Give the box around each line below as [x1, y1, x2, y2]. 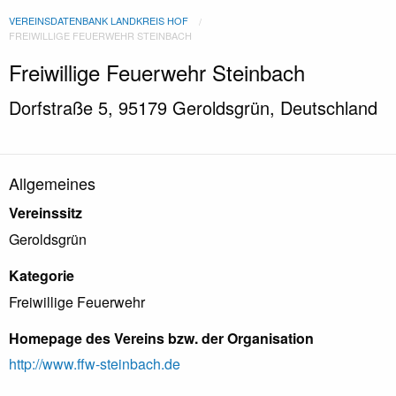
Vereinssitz [9, 202, 82, 223]
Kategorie [9, 264, 74, 286]
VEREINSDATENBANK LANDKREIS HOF [9, 13, 188, 27]
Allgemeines [9, 171, 95, 194]
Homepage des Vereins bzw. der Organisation [9, 327, 314, 348]
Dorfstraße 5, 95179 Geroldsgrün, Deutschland [9, 95, 377, 120]
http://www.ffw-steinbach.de [9, 354, 180, 375]
